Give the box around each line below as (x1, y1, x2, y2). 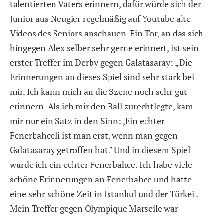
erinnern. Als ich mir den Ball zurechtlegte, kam (10, 100, 193, 112)
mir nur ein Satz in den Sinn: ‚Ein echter (10, 114, 164, 127)
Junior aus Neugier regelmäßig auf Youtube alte (10, 12, 191, 24)
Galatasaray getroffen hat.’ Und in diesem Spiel (10, 144, 190, 156)
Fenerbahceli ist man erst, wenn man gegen (10, 129, 178, 141)
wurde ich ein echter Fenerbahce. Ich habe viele (10, 158, 192, 170)
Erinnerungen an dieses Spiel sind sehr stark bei (10, 71, 194, 83)
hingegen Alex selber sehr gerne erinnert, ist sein (10, 41, 199, 54)
